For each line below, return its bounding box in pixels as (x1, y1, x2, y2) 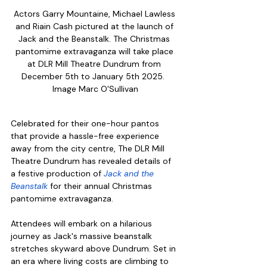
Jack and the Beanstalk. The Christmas (18, 33, 172, 45)
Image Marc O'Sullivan (52, 83, 138, 95)
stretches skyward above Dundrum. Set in (11, 243, 178, 254)
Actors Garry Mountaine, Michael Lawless (13, 8, 178, 20)
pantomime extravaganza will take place (15, 46, 176, 57)
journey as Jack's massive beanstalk (11, 231, 154, 242)
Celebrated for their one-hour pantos (11, 118, 162, 129)
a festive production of (11, 168, 104, 179)
